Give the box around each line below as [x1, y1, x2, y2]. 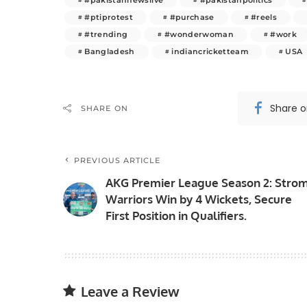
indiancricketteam [171, 46, 249, 56]
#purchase [169, 12, 214, 22]
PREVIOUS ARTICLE [74, 155, 161, 165]
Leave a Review [81, 282, 180, 300]
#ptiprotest [84, 12, 134, 22]
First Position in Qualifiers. [106, 208, 247, 223]
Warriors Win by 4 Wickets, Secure [106, 191, 292, 206]
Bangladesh [84, 46, 135, 56]
